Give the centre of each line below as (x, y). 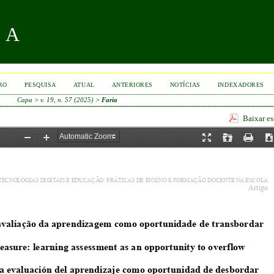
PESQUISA (40, 85)
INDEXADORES (241, 85)
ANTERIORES (132, 85)
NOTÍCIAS (185, 85)
